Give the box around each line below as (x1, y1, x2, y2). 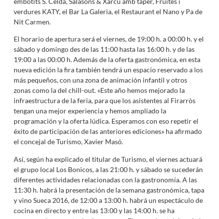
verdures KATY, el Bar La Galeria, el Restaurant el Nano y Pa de (13, 7, 202, 16)
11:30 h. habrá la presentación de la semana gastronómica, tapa (13, 185, 204, 194)
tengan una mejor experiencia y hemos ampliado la (13, 107, 166, 115)
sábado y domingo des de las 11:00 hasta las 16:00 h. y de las (13, 45, 195, 54)
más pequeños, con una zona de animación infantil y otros (13, 76, 187, 85)
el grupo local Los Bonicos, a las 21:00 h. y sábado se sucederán (13, 165, 203, 174)
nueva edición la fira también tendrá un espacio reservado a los (13, 66, 203, 74)
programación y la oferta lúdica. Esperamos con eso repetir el (13, 117, 198, 126)
